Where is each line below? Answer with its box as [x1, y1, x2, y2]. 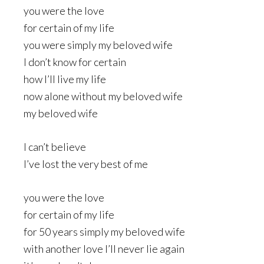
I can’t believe [24, 140, 86, 153]
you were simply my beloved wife [24, 38, 173, 51]
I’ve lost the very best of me [24, 157, 148, 170]
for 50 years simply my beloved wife [24, 225, 185, 238]
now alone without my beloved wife [24, 90, 183, 103]
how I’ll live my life [24, 72, 106, 85]
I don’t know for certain [24, 55, 126, 68]
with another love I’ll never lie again [24, 242, 184, 255]
